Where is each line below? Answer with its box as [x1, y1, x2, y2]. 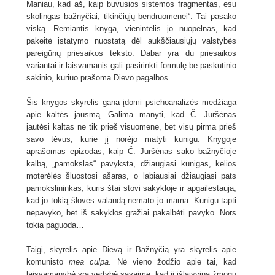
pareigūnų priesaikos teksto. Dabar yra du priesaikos [26, 48, 237, 58]
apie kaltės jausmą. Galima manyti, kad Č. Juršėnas [26, 110, 237, 120]
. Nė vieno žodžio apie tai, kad [109, 257, 237, 267]
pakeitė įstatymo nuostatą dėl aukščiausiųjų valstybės [26, 36, 237, 46]
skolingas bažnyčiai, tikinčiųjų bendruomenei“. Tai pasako [26, 12, 237, 21]
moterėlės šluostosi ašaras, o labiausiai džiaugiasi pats [26, 171, 237, 181]
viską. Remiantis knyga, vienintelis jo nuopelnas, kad [26, 24, 237, 34]
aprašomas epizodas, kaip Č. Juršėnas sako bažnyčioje [26, 147, 237, 157]
